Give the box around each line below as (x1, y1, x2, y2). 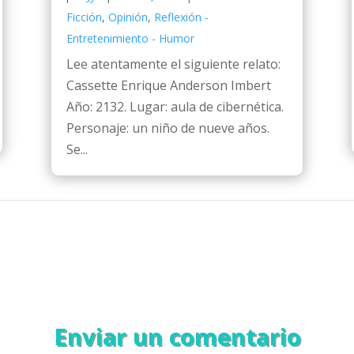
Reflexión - (153, 9, 209, 24)
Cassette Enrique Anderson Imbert (66, 76, 271, 94)
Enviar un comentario (53, 320, 301, 352)
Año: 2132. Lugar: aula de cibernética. (66, 97, 284, 115)
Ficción (66, 9, 102, 24)
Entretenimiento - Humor (66, 30, 194, 46)
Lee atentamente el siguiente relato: (66, 55, 281, 73)
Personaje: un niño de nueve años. (66, 119, 269, 137)
